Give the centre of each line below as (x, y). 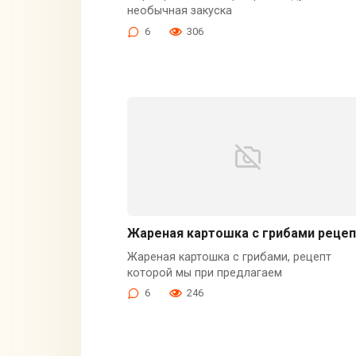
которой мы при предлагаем (204, 273)
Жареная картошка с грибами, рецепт (229, 257)
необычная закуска (179, 11)
